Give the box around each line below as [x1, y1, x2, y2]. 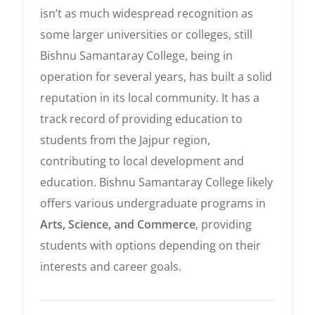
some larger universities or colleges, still [40, 26, 252, 42]
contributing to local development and [40, 153, 244, 169]
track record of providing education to [40, 110, 243, 127]
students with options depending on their [40, 237, 261, 253]
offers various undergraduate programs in [40, 195, 266, 211]
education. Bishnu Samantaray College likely [40, 174, 273, 190]
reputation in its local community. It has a [40, 89, 259, 105]
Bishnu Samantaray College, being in [40, 47, 233, 63]
